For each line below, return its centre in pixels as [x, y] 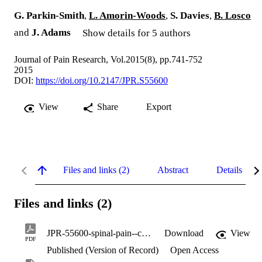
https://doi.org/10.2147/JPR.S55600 [102, 81]
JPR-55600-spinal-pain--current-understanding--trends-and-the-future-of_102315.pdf [146, 233]
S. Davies [190, 16]
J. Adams [51, 33]
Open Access [193, 250]
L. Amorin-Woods [127, 16]
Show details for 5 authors [137, 33]
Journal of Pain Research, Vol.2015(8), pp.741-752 [108, 60]
